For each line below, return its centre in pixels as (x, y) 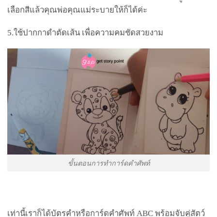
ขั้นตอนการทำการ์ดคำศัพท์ (108, 163)
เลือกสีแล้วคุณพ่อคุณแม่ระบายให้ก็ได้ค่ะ (77, 10)
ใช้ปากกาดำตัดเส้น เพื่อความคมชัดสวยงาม (88, 32)
